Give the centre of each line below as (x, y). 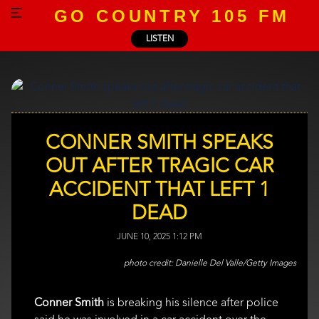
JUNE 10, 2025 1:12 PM (159, 236)
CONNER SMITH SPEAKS (159, 142)
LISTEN (159, 38)
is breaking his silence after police (193, 302)
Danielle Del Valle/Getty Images (236, 263)
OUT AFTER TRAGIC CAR (159, 166)
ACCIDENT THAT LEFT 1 (159, 189)
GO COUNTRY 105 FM (172, 16)
